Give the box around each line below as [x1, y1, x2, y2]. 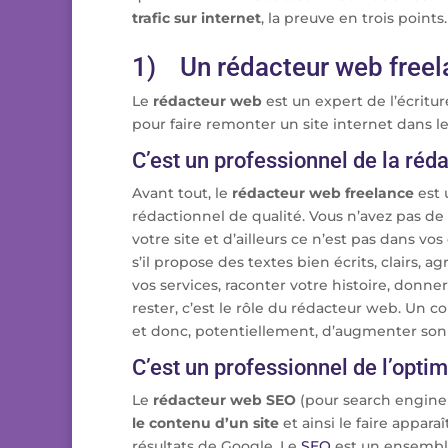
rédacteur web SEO [153, 391, 296, 410]
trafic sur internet [132, 9, 261, 28]
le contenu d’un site [132, 414, 283, 433]
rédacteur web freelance [232, 184, 414, 203]
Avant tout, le [132, 184, 232, 203]
